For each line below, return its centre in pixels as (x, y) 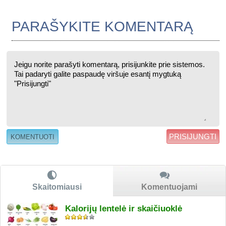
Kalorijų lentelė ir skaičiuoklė (124, 208)
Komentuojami (169, 187)
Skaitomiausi (57, 187)
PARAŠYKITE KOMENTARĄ (103, 26)
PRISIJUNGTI (193, 136)
